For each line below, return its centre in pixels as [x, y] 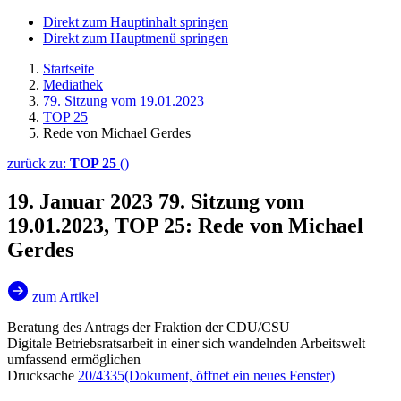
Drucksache [43, 375]
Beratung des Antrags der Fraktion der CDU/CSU [149, 327]
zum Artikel [65, 296]
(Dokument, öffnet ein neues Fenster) [230, 375]
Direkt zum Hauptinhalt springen [136, 22]
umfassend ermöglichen [74, 359]
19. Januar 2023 [83, 201]
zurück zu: [38, 163]
